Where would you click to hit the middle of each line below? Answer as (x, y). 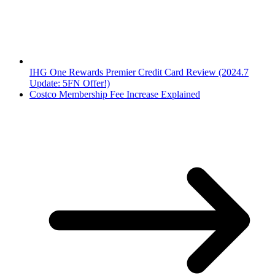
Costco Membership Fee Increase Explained (115, 95)
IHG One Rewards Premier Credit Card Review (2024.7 (139, 72)
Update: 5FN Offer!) (70, 83)
